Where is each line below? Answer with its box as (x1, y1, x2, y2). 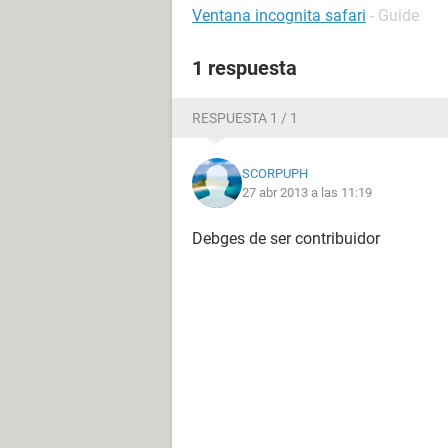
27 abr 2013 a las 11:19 (242, 185, 372, 200)
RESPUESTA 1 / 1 (192, 110, 298, 126)
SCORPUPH (242, 166, 308, 181)
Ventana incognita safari (192, 6, 366, 25)
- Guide (370, 6, 419, 25)
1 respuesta (192, 56, 297, 80)
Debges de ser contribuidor (192, 229, 380, 248)
